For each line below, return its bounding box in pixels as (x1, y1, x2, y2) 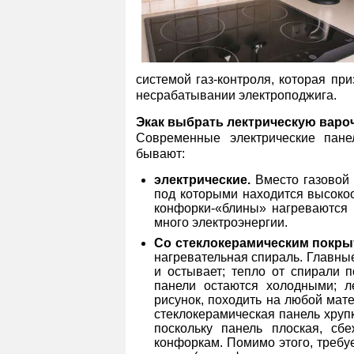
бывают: (136, 147, 185, 160)
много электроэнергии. (154, 216, 288, 229)
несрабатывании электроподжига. (136, 88, 337, 102)
